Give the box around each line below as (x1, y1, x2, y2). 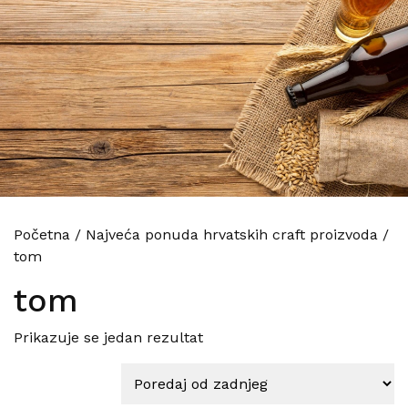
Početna (14, 226, 70, 244)
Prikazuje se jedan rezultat (14, 329, 203, 347)
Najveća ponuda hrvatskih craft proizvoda (86, 226, 378, 244)
